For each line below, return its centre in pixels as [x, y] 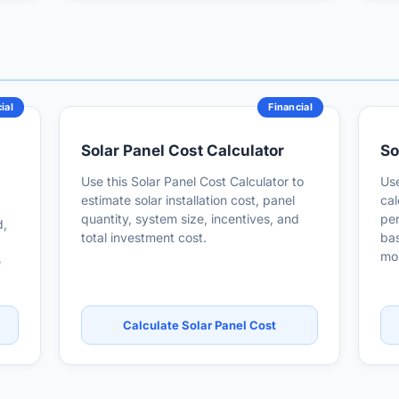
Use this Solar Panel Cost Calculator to [192, 181]
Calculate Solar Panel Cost [199, 325]
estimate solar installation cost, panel [188, 200]
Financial [290, 107]
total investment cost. [144, 237]
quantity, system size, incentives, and [190, 219]
